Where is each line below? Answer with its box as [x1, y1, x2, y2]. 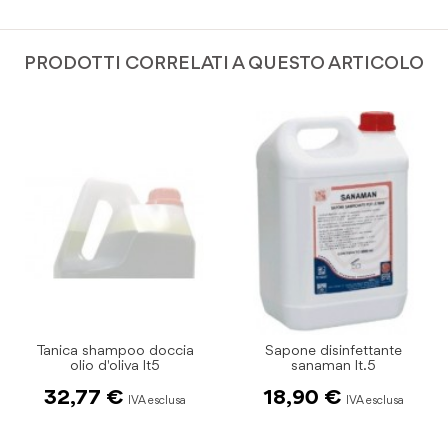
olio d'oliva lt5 [69, 358, 160, 374]
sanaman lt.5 [291, 358, 376, 374]
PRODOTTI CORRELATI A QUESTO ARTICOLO [24, 54, 424, 75]
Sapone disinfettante [265, 343, 402, 359]
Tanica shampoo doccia [35, 343, 194, 359]
